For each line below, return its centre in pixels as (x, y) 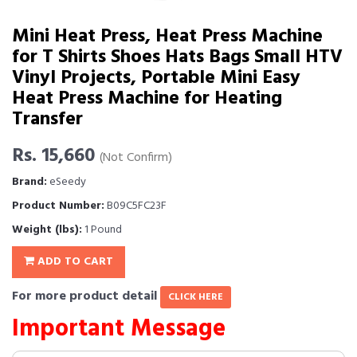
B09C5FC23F (135, 206)
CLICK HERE (196, 297)
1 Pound (102, 230)
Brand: (29, 182)
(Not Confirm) (136, 158)
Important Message (119, 329)
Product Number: (58, 206)
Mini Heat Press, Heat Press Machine (167, 37)
